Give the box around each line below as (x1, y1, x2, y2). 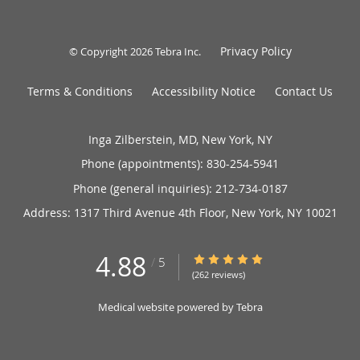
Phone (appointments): (81, 155, 207, 171)
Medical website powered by (97, 299, 236, 314)
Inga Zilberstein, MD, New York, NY (88, 131, 272, 147)
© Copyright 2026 (68, 43, 155, 59)
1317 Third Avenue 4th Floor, (73, 204, 231, 220)
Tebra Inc (154, 43, 198, 59)
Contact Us (275, 83, 333, 99)
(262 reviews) (192, 268, 245, 280)
